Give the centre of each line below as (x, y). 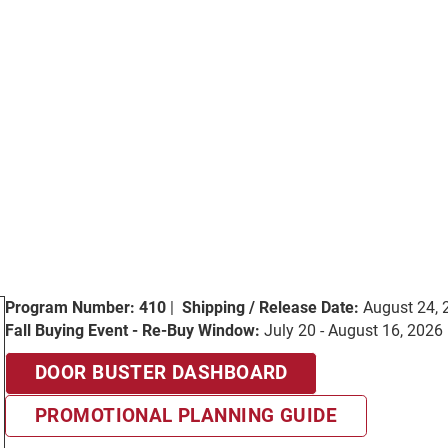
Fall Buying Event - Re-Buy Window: (133, 331)
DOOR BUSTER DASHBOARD (161, 373)
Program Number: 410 (86, 308)
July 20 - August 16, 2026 (352, 331)
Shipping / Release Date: (271, 308)
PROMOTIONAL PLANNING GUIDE (186, 415)
